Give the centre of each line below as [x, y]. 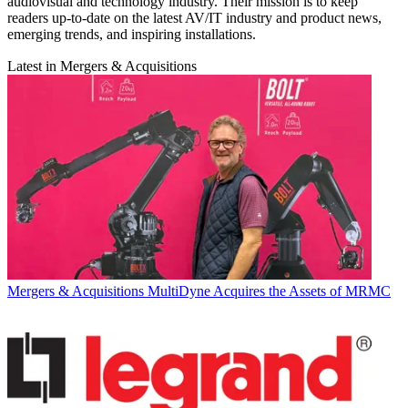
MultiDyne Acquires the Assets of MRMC [269, 291]
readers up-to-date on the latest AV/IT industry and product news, [194, 17]
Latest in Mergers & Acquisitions [102, 66]
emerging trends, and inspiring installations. [132, 34]
